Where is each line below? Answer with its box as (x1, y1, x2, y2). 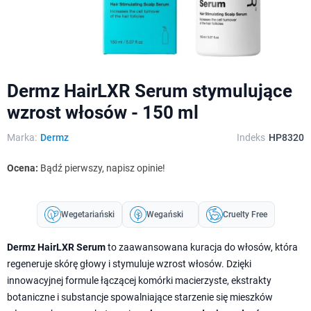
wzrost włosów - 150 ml (7, 101, 199, 123)
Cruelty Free (222, 209, 267, 219)
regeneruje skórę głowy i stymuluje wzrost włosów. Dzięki (7, 258, 251, 269)
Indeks (237, 131, 265, 143)
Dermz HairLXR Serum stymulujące (7, 80, 292, 101)
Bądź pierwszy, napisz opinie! (40, 162, 165, 174)
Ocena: (7, 162, 40, 174)
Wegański (146, 209, 183, 219)
